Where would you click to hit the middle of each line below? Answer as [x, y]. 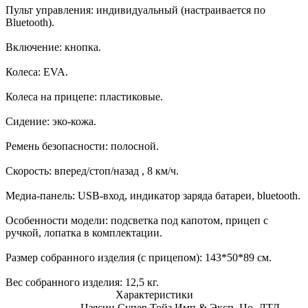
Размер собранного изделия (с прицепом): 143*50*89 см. [139, 257]
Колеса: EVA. [37, 71]
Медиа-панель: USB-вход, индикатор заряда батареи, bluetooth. [153, 195]
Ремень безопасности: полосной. [82, 146]
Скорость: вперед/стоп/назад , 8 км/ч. [92, 170]
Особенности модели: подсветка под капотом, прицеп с [137, 220]
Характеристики [154, 294]
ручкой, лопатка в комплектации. [84, 232]
